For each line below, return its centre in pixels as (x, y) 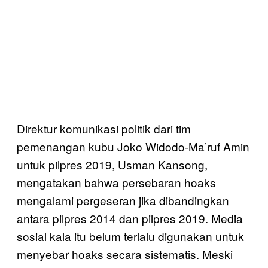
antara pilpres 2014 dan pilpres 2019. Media (130, 218)
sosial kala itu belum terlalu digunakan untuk (130, 236)
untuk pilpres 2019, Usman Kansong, (112, 164)
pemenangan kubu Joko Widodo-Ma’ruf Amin (133, 146)
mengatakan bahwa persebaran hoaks (116, 182)
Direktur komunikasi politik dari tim (104, 128)
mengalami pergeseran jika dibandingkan (123, 200)
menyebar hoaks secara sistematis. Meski (125, 254)
